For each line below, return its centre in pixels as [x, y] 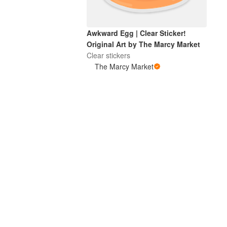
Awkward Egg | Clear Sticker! [137, 33]
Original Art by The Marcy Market [144, 44]
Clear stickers [109, 55]
